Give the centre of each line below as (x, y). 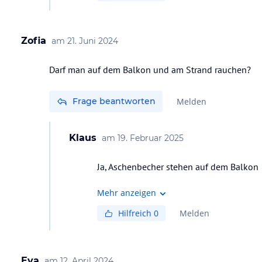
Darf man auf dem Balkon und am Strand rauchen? (150, 70)
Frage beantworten (114, 101)
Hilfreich (136, 213)
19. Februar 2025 (151, 138)
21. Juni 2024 (93, 41)
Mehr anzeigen (127, 192)
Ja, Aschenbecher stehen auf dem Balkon (178, 167)
